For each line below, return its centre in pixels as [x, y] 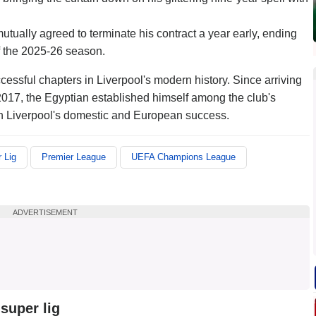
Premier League [74, 157]
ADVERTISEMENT [45, 212]
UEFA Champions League [183, 157]
